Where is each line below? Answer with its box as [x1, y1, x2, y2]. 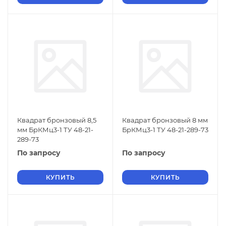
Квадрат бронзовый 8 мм [122, 116, 208, 124]
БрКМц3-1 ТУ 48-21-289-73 [122, 126, 208, 134]
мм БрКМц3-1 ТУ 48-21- [17, 126, 93, 134]
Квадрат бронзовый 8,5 [17, 116, 96, 124]
